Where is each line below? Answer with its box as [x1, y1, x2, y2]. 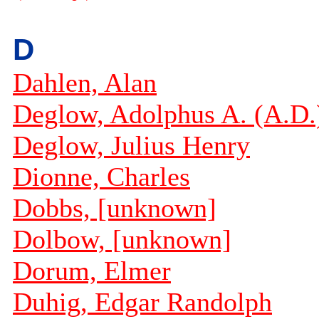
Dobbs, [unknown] [13, 193, 216, 224]
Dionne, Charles [13, 162, 190, 192]
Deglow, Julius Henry [13, 130, 250, 161]
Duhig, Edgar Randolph [13, 287, 272, 318]
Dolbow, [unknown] [13, 224, 231, 255]
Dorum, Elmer [13, 256, 171, 286]
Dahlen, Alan [13, 68, 157, 98]
